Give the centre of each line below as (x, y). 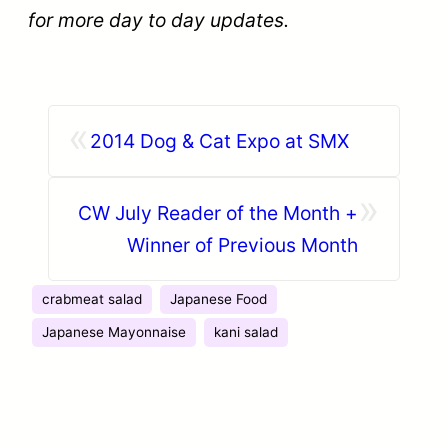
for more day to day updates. (158, 20)
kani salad (246, 332)
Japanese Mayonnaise (114, 332)
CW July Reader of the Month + (218, 213)
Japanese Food (218, 299)
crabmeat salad (92, 299)
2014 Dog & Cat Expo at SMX (219, 141)
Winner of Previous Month (242, 245)
